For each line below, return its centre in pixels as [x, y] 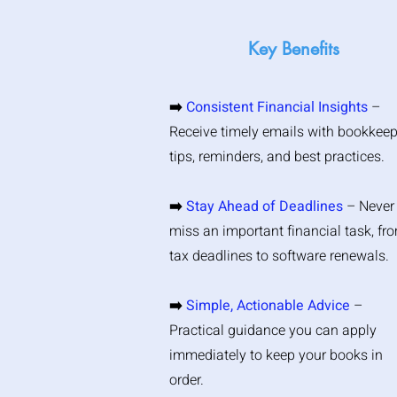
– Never [369, 206]
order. [187, 380]
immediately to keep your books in [276, 355]
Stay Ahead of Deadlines [265, 206]
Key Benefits [293, 49]
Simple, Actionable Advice [268, 306]
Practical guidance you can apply [273, 331]
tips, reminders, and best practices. [277, 157]
